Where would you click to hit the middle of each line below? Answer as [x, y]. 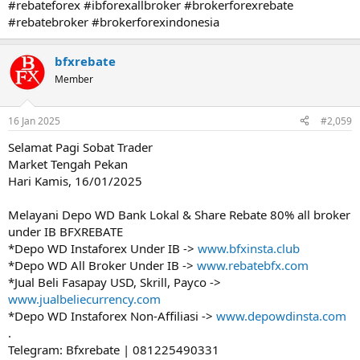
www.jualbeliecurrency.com [84, 299]
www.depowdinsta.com [281, 315]
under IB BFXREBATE [65, 231]
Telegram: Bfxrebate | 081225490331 [114, 349]
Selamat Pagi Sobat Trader [80, 147]
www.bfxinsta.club [249, 248]
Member [74, 79]
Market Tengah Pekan [68, 164]
